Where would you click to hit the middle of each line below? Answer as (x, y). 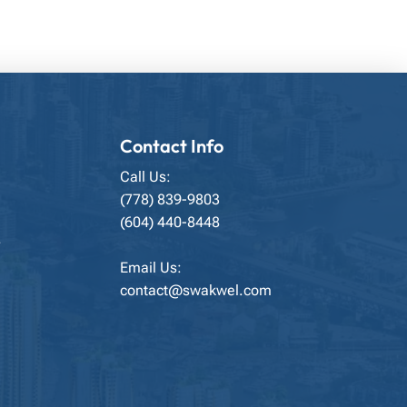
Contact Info (171, 146)
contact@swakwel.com (195, 290)
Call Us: (145, 177)
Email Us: (150, 268)
